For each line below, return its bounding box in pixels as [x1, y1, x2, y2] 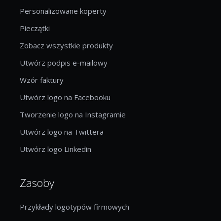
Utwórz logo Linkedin [20, 144, 91, 154]
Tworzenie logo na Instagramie [20, 109, 126, 119]
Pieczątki [20, 23, 50, 33]
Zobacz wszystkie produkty [20, 40, 113, 50]
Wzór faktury [20, 74, 64, 85]
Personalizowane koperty [20, 5, 107, 16]
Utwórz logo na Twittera [20, 126, 104, 137]
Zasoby [20, 175, 54, 190]
